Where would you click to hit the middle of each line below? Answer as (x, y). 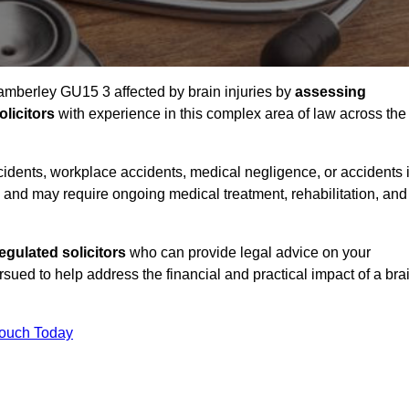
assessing (330, 92)
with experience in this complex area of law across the (231, 114)
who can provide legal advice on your (248, 253)
